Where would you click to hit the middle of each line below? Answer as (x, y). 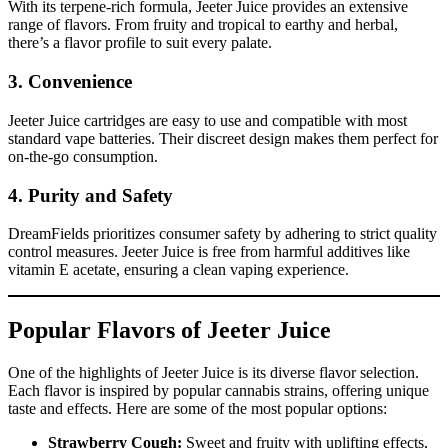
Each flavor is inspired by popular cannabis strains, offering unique (218, 391)
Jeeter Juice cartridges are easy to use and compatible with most (207, 120)
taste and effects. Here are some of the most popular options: (197, 409)
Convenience (80, 82)
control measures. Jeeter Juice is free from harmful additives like (209, 252)
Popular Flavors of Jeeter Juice (169, 330)
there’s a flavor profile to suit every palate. (140, 43)
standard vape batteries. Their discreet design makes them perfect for (223, 138)
